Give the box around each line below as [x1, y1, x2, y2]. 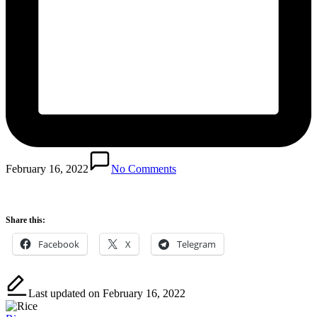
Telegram [177, 238, 216, 251]
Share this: [6, 215, 45, 226]
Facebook [38, 238, 79, 251]
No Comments [111, 162, 176, 175]
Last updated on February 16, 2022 [28, 287, 185, 300]
